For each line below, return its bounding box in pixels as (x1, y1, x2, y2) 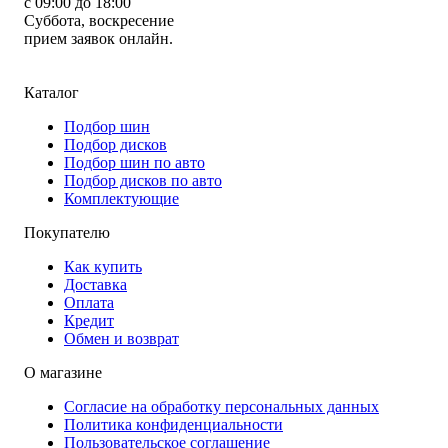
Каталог (24, 83, 79, 101)
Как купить (64, 257, 142, 275)
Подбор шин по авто (64, 153, 205, 171)
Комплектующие (64, 189, 179, 207)
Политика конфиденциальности (64, 415, 283, 433)
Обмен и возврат (64, 329, 179, 347)
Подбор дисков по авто (64, 171, 222, 189)
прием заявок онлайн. (24, 29, 177, 47)
